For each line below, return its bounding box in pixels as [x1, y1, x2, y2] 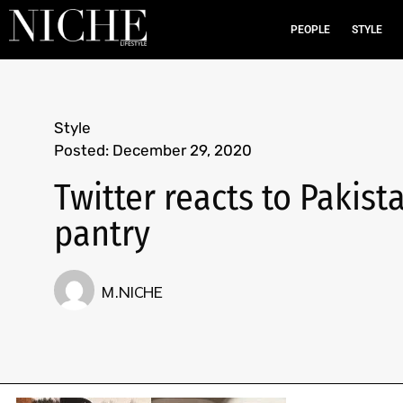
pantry [54, 212, 150, 255]
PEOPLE [290, 23, 330, 36]
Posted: [54, 141, 109, 159]
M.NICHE [102, 282, 163, 301]
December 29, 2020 [112, 141, 252, 159]
